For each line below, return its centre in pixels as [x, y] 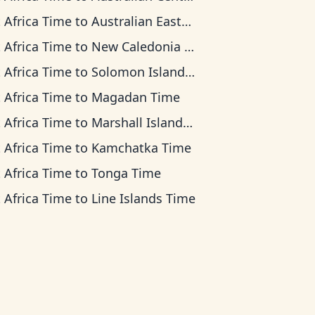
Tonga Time [127, 173]
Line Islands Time [144, 198]
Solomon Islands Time [139, 72]
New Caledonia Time [138, 46]
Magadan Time [136, 97]
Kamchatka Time [142, 148]
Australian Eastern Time [137, 21]
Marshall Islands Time [137, 122]
